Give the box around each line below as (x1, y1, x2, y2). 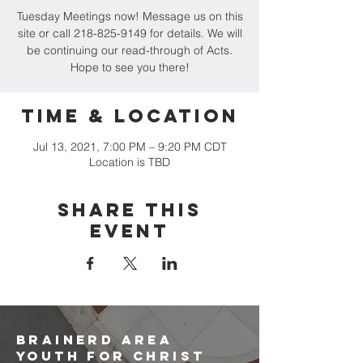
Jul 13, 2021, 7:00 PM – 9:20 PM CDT (32, 139, 227, 154)
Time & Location (20, 105, 239, 127)
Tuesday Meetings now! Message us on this (16, 9, 243, 23)
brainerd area (16, 331, 173, 348)
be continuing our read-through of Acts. (27, 43, 233, 58)
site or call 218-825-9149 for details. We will (17, 26, 242, 41)
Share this (58, 199, 202, 221)
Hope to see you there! (70, 60, 190, 75)
